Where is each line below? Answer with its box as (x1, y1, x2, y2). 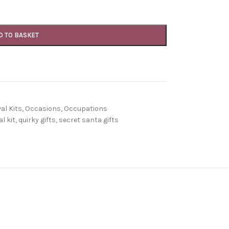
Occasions (25, 104, 61, 113)
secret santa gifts (58, 116, 119, 124)
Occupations (63, 104, 107, 113)
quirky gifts (18, 116, 56, 124)
